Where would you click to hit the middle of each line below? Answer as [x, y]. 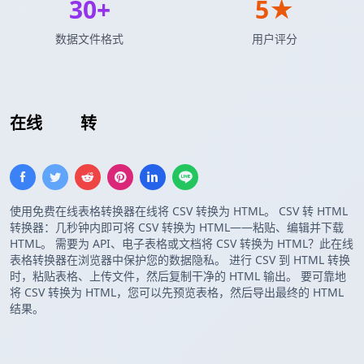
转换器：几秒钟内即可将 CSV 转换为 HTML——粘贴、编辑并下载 [177, 227]
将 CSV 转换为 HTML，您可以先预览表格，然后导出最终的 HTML [177, 292]
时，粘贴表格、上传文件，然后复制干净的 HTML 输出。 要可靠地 [178, 276]
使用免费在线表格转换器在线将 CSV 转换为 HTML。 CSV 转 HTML [179, 211]
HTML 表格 [142, 123]
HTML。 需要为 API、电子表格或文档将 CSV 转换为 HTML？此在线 [182, 244]
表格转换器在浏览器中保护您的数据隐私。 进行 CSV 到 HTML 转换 [180, 260]
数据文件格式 [89, 39]
